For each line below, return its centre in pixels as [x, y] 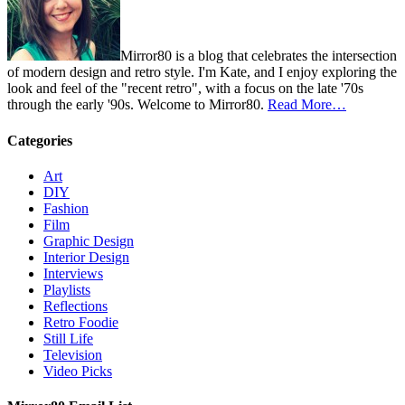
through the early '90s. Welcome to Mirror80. [137, 105]
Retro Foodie [81, 322]
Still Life [68, 338]
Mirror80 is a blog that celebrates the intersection [259, 56]
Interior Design [86, 257]
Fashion [66, 208]
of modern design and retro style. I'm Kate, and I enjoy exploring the [202, 72]
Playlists [67, 289]
